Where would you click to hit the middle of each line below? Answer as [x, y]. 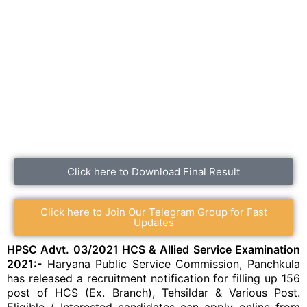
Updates [153, 222]
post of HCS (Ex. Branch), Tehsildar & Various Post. [153, 293]
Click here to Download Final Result [153, 172]
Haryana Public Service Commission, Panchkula [171, 264]
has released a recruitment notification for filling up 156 [153, 278]
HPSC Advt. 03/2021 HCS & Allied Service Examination [153, 249]
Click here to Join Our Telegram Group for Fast [153, 212]
